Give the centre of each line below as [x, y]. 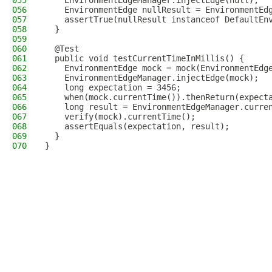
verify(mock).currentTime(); [120, 117]
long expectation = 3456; [113, 87]
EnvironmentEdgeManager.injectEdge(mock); [152, 78]
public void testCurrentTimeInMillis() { [144, 58]
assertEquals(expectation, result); [137, 126]
